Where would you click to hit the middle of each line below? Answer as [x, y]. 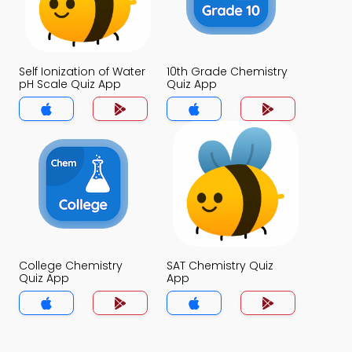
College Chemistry [71, 266]
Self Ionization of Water [82, 71]
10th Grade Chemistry [227, 71]
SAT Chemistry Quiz [220, 266]
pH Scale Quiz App [70, 84]
